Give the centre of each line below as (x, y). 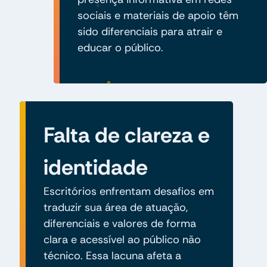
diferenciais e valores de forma (119, 223)
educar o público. (120, 47)
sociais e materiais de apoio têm (158, 15)
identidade (95, 167)
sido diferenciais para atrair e (150, 31)
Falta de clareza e (126, 135)
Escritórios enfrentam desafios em (128, 191)
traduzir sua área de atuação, (115, 207)
